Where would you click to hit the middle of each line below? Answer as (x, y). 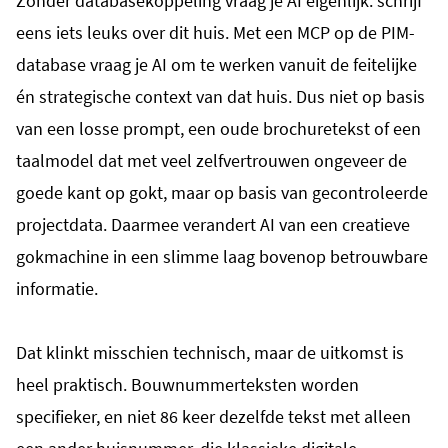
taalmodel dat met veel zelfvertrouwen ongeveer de (211, 160)
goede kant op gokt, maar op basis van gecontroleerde (222, 192)
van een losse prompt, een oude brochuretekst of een (218, 128)
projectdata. (61, 224)
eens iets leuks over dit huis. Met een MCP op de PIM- (215, 32)
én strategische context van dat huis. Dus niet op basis (220, 96)
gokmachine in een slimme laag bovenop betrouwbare (222, 256)
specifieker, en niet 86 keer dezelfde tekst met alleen (213, 416)
